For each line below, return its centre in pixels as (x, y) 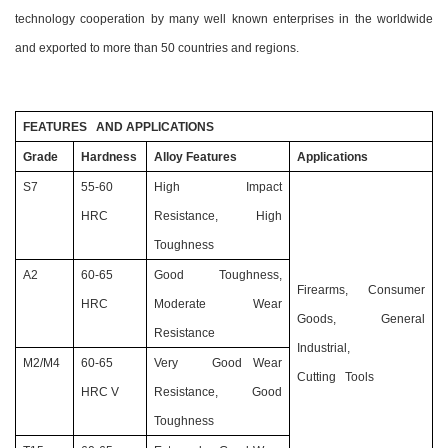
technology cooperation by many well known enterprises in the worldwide (224, 19)
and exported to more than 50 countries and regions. (157, 48)
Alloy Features (195, 157)
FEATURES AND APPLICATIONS (118, 127)
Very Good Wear (218, 363)
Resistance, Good (218, 392)
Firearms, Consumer (361, 290)
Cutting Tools (335, 377)
